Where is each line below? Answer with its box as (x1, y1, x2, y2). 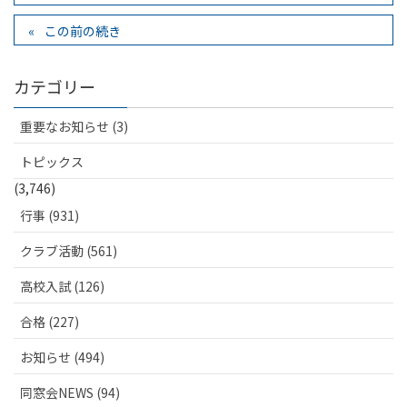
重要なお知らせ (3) (20, 117, 128, 136)
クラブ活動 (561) (20, 242, 117, 261)
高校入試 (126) (20, 277, 104, 296)
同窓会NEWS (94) (20, 383, 120, 402)
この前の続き (45, 22, 122, 41)
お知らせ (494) (20, 348, 104, 367)
